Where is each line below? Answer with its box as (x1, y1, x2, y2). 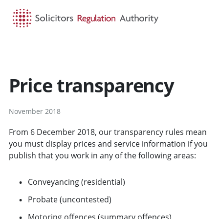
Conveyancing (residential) (27, 176, 125, 187)
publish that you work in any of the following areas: (8, 150, 196, 161)
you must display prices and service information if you (8, 138, 208, 149)
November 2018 (8, 106, 61, 116)
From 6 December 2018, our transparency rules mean (8, 126, 207, 137)
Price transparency (8, 72, 174, 98)
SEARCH (103, 47, 131, 57)
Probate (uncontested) (27, 194, 111, 205)
